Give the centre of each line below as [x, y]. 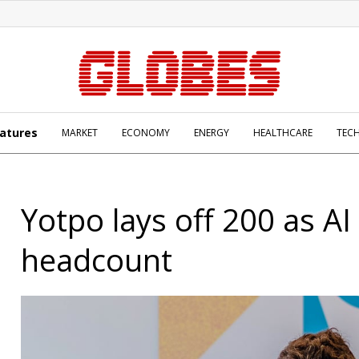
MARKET [80, 133]
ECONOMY [146, 133]
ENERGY [212, 133]
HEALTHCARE [283, 133]
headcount [97, 260]
